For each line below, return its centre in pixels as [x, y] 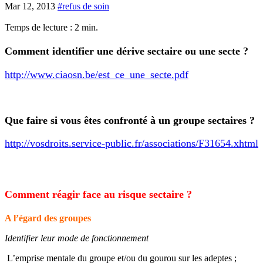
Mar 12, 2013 [31, 6]
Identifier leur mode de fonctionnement [77, 238]
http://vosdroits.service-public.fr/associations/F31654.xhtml [131, 144]
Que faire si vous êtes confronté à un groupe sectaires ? [130, 120]
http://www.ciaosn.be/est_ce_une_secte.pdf [97, 75]
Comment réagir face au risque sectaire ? [98, 195]
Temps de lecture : [40, 28]
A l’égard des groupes [48, 218]
